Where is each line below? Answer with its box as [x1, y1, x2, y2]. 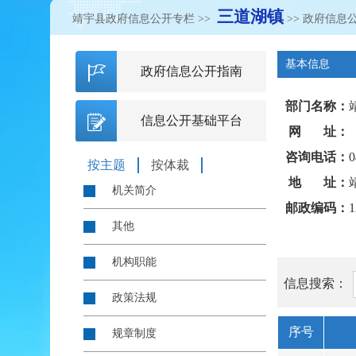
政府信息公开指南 [141, 64, 242, 78]
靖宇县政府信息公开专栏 [72, 13, 195, 25]
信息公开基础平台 [141, 114, 242, 127]
